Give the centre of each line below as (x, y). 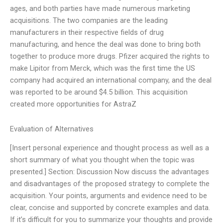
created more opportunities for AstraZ (73, 104)
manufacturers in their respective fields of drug (87, 33)
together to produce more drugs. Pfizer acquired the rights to (110, 56)
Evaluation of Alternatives (52, 129)
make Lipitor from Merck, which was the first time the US (103, 68)
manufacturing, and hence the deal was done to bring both (105, 45)
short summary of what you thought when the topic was (102, 160)
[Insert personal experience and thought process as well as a (110, 148)
